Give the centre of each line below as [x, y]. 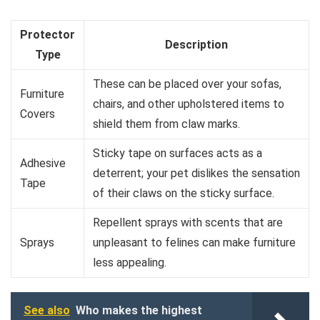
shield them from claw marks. [166, 124]
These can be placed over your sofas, [187, 84]
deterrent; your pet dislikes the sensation [196, 173]
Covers [37, 114]
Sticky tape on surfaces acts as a [177, 153]
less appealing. [130, 262]
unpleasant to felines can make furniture [194, 242]
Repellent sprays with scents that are [188, 222]
